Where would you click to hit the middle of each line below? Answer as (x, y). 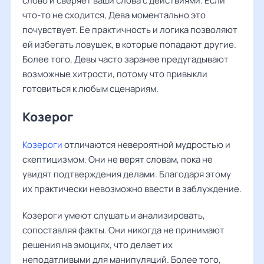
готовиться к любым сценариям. (90, 89)
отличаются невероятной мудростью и (146, 145)
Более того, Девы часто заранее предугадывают (126, 59)
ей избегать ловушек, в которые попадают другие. (129, 44)
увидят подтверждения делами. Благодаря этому (127, 174)
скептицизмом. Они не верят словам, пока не (118, 159)
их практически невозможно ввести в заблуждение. (132, 189)
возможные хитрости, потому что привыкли (115, 74)
